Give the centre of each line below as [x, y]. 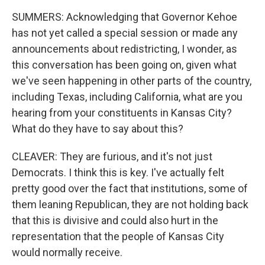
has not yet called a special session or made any [125, 33]
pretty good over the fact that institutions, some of [130, 188]
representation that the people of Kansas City [118, 236]
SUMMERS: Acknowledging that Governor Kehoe [125, 17]
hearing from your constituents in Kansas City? [122, 113]
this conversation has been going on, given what [124, 65]
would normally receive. [67, 252]
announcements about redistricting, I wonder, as [125, 49]
